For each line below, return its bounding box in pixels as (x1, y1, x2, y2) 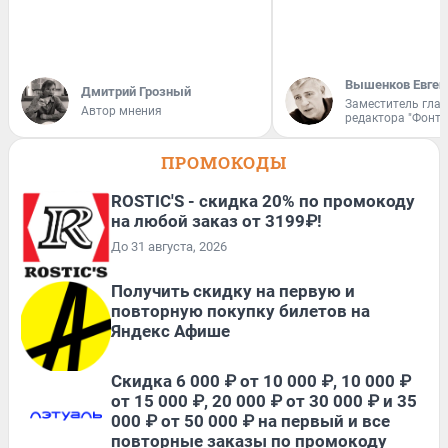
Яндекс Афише (111, 321, 230, 341)
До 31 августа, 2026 (111, 239, 227, 254)
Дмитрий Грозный (81, 84, 191, 99)
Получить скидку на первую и (111, 281, 355, 301)
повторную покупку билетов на (111, 301, 370, 321)
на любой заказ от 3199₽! (111, 211, 322, 231)
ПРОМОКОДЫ (161, 151, 287, 174)
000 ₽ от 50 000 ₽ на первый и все (111, 411, 390, 431)
